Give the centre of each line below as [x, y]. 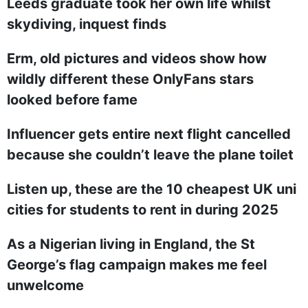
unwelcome [45, 285]
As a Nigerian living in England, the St [131, 244]
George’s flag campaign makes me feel [137, 265]
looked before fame [72, 100]
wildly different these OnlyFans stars [130, 79]
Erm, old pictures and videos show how [137, 58]
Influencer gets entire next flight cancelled [149, 134]
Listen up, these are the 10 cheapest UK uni [152, 189]
